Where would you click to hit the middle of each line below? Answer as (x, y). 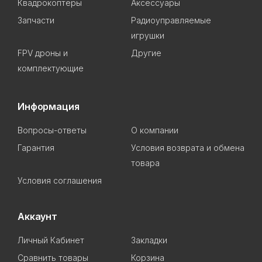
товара (145, 163)
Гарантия (36, 148)
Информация (49, 106)
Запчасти (36, 20)
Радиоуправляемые (171, 20)
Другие (146, 53)
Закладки (149, 240)
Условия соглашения (60, 180)
